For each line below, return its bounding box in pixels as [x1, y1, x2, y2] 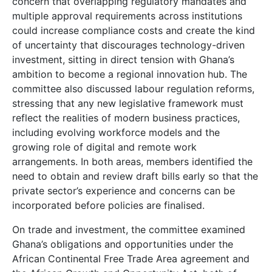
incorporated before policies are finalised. [12, 199, 205, 211]
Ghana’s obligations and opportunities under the [12, 238, 233, 250]
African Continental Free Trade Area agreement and [12, 253, 250, 265]
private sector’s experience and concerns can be [12, 185, 235, 197]
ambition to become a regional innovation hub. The [12, 68, 247, 80]
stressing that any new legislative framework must [12, 97, 243, 109]
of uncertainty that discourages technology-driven [12, 39, 245, 51]
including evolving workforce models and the [12, 126, 220, 138]
